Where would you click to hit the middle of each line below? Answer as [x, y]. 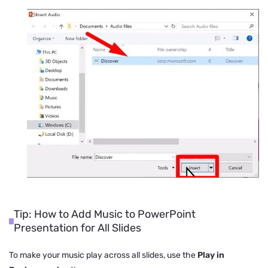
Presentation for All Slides [77, 228]
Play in [211, 255]
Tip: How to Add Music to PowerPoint [104, 214]
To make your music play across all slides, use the [103, 255]
